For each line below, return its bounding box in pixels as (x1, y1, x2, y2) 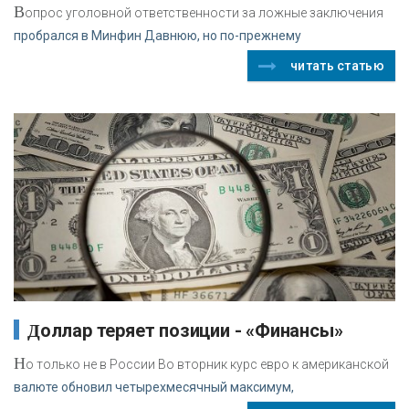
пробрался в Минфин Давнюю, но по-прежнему (14, 27, 301, 43)
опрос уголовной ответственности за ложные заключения (25, 5, 383, 20)
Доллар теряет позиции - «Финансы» (39, 319, 343, 341)
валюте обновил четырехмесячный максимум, (14, 379, 294, 394)
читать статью (290, 58, 384, 73)
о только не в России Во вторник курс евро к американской (26, 356, 389, 372)
